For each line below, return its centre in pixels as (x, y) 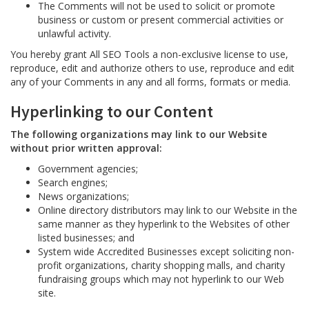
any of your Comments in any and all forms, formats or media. (150, 82)
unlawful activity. (74, 33)
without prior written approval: (86, 148)
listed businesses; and (86, 238)
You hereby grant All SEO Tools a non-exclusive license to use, (149, 54)
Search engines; (73, 182)
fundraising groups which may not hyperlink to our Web (161, 279)
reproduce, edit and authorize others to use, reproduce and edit (152, 68)
